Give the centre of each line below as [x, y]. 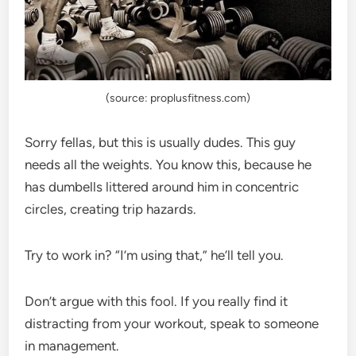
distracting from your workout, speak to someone [172, 323]
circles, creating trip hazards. [111, 209]
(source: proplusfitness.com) [178, 98]
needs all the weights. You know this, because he [168, 164]
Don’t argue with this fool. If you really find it [157, 301]
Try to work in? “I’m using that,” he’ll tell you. [155, 255]
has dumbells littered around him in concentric [162, 186]
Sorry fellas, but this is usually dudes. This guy [161, 142]
